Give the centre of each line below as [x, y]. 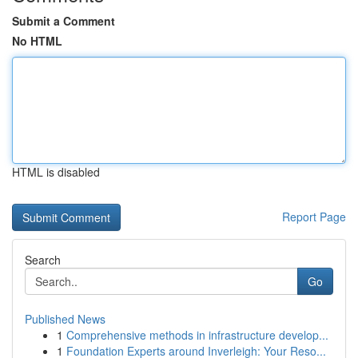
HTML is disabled [56, 172]
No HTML [37, 41]
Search [43, 260]
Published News [65, 319]
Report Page [314, 217]
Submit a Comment [64, 21]
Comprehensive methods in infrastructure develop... [197, 335]
